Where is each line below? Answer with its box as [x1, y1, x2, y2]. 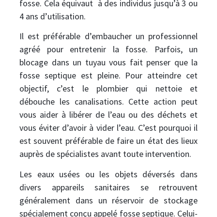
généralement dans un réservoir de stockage [19, 194, 198, 206]
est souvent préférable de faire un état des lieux [19, 135, 198, 147]
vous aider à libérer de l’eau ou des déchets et [19, 109, 198, 121]
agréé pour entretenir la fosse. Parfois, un [19, 44, 198, 55]
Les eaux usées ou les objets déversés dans [19, 168, 198, 180]
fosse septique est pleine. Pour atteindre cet [19, 70, 198, 81]
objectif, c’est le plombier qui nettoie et [19, 83, 198, 94]
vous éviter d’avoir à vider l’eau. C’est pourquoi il [19, 122, 198, 134]
